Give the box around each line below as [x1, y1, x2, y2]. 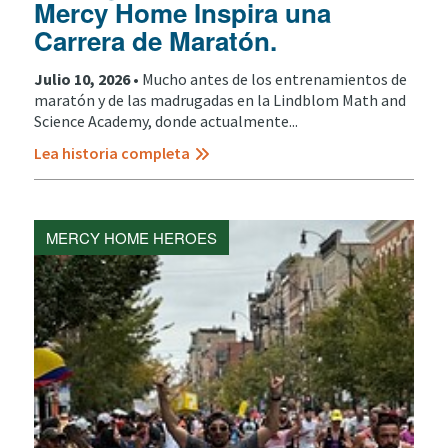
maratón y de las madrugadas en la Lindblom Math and [33, 89, 406, 110]
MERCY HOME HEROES [45, 226, 217, 248]
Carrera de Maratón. [33, 22, 277, 59]
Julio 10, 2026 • [33, 68, 142, 89]
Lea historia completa [33, 142, 190, 163]
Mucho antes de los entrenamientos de [141, 68, 407, 89]
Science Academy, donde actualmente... [33, 110, 298, 131]
